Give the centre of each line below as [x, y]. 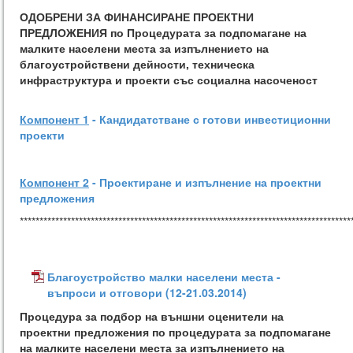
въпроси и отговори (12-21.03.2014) [147, 292]
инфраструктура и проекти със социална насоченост [169, 80]
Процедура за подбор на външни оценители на [152, 316]
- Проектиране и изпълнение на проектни [205, 182]
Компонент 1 [54, 119]
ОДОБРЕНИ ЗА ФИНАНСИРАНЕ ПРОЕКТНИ [137, 17]
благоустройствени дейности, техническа [137, 64]
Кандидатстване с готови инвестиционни [215, 119]
